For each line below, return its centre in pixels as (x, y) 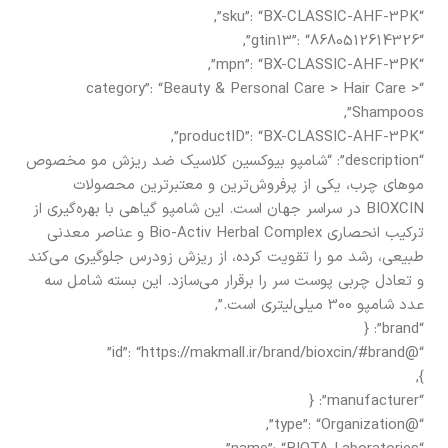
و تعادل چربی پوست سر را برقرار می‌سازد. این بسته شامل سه (234, 281)
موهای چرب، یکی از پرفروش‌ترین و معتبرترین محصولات (248, 185)
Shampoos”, (388, 113)
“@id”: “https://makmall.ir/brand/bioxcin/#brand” (414, 353)
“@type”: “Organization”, (414, 425)
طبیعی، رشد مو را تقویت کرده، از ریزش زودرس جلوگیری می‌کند (226, 257)
